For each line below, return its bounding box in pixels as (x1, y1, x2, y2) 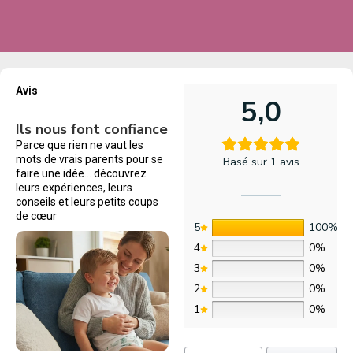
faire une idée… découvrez (16, 167, 147, 180)
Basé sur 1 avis (222, 154, 299, 169)
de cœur (16, 210, 57, 222)
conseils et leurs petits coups (16, 195, 158, 208)
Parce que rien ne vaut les (16, 139, 143, 151)
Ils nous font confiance (16, 120, 168, 139)
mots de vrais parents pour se (16, 153, 163, 165)
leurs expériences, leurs (16, 181, 132, 194)
